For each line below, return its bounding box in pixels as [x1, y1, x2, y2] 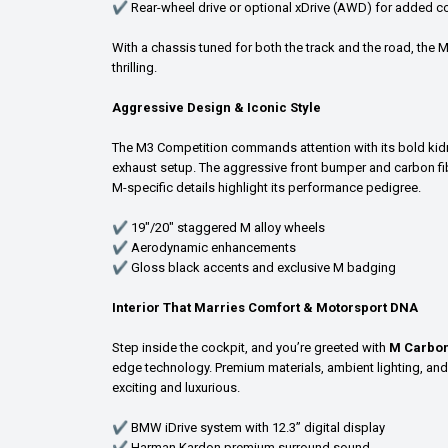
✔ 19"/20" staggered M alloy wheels [112, 219, 325, 235]
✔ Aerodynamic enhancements [112, 239, 296, 255]
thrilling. [112, 59, 157, 75]
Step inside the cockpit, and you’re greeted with [112, 339, 389, 355]
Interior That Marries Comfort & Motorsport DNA [112, 299, 418, 315]
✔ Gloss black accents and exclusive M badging [112, 259, 396, 275]
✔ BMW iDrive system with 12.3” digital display [112, 419, 385, 435]
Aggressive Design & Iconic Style [112, 99, 321, 115]
